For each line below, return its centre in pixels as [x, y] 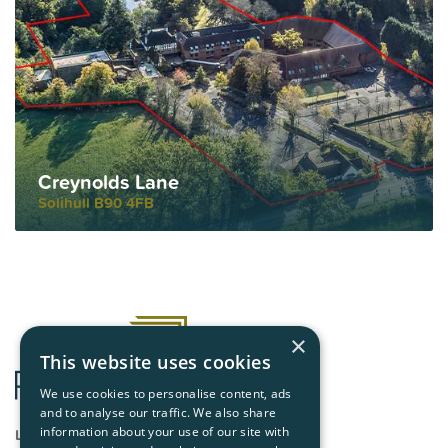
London [41, 434]
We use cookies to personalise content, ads [166, 393]
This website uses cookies [155, 362]
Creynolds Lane [108, 181]
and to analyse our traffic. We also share [158, 412]
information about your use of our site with [164, 431]
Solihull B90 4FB [96, 202]
